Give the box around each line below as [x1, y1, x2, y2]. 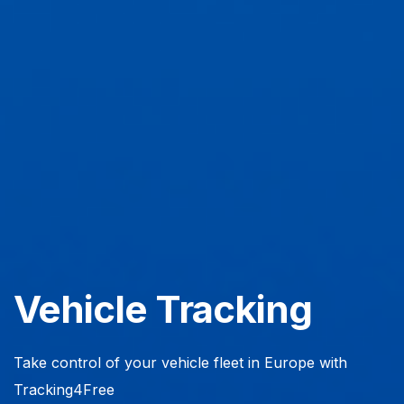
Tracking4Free [14, 381, 115, 399]
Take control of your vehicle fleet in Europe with [14, 353, 347, 372]
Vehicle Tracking [14, 286, 312, 332]
